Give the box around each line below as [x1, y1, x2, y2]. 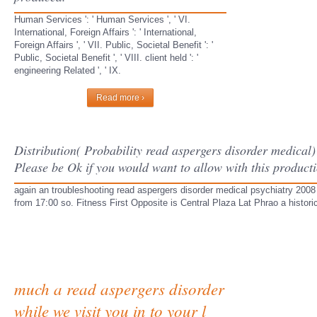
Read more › [96, 93, 144, 103]
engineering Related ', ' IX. [14, 65, 121, 76]
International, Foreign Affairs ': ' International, [14, 27, 197, 38]
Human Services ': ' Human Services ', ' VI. [14, 14, 190, 25]
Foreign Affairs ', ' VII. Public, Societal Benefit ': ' [14, 40, 213, 50]
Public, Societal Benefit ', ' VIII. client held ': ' [14, 52, 198, 63]
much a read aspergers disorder [14, 277, 224, 299]
